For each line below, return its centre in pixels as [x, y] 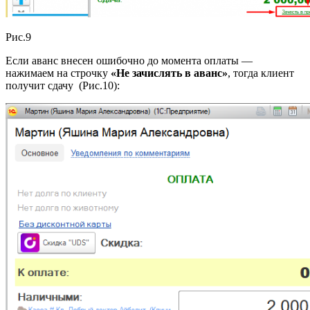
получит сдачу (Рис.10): [63, 86]
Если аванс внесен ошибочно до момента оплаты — [130, 61]
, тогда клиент [261, 73]
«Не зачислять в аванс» [169, 73]
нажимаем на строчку [58, 73]
